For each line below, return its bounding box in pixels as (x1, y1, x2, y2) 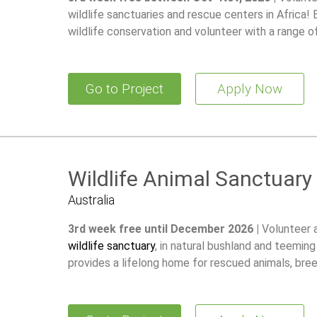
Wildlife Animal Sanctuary (67, 166, 312, 192)
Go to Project (85, 81, 163, 98)
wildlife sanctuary (67, 238, 155, 253)
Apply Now (217, 81, 282, 98)
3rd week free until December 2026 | (67, 221, 262, 236)
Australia (67, 192, 115, 208)
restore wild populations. (67, 272, 190, 287)
